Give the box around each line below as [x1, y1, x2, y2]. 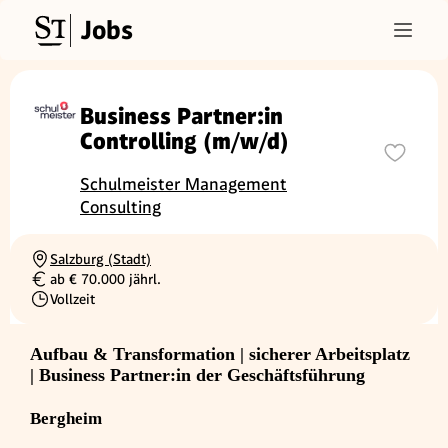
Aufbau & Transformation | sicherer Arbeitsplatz [30, 344, 410, 365]
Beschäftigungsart [29, 299, 142, 316]
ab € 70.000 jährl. [50, 271, 161, 288]
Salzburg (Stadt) [50, 251, 151, 268]
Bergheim [30, 408, 102, 428]
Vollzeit [50, 291, 95, 308]
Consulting [80, 197, 161, 218]
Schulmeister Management [80, 174, 287, 195]
